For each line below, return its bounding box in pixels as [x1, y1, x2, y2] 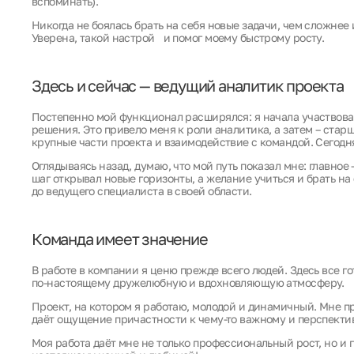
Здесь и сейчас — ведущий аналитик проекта [32, 76, 344, 95]
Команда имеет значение [32, 229, 208, 248]
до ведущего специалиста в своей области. [32, 184, 252, 198]
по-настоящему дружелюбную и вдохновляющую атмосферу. [32, 276, 345, 289]
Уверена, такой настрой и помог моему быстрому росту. [32, 31, 325, 44]
